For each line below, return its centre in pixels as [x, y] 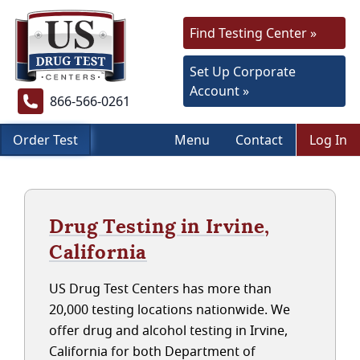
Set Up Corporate [243, 72]
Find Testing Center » [253, 33]
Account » [219, 91]
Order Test [45, 140]
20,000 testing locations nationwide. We [170, 309]
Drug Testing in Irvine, [160, 226]
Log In [328, 140]
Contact [259, 140]
